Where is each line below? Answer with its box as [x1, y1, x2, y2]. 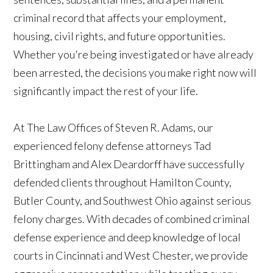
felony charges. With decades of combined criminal [13, 212, 250, 226]
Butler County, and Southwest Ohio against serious [13, 194, 252, 208]
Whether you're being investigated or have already [13, 48, 254, 62]
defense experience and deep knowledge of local [13, 230, 241, 244]
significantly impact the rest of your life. [13, 84, 199, 98]
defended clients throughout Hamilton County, [13, 175, 232, 190]
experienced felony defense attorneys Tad [13, 139, 211, 153]
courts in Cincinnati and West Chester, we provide [13, 249, 249, 263]
